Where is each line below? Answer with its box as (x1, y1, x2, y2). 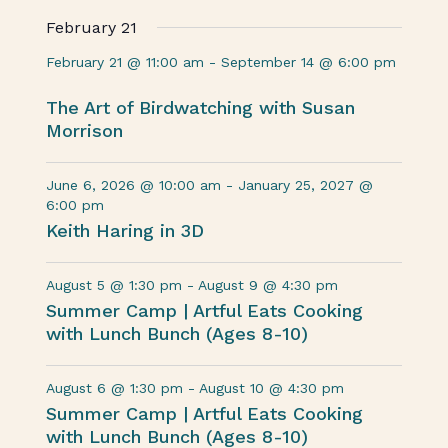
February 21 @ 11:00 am (46, 54, 205, 70)
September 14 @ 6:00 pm (221, 54, 397, 70)
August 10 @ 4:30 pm (199, 380, 345, 396)
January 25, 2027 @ (238, 177, 374, 193)
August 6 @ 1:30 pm (46, 380, 184, 396)
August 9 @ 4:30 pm (198, 277, 339, 293)
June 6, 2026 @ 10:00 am (46, 177, 222, 193)
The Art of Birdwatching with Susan (46, 97, 356, 118)
